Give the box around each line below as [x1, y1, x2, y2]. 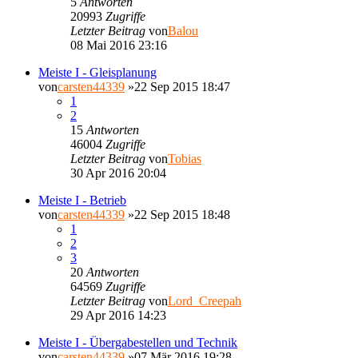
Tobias [168, 151, 201, 165]
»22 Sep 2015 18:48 [125, 207, 230, 221]
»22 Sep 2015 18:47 [125, 79, 230, 93]
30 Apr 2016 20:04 [70, 165, 166, 180]
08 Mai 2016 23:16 [70, 38, 167, 52]
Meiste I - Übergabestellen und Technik [38, 335, 237, 349]
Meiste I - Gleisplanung [38, 65, 157, 79]
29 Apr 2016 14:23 [70, 308, 166, 322]
